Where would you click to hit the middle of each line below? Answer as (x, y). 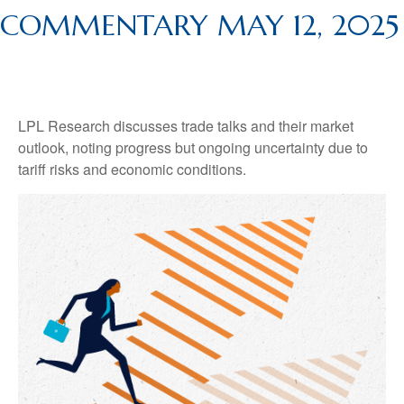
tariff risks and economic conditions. (132, 169)
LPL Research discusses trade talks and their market (186, 126)
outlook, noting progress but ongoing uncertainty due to (193, 147)
